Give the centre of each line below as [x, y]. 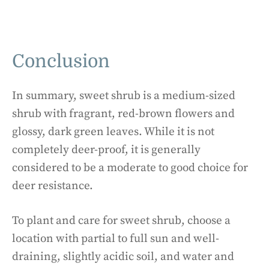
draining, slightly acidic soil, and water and [123, 257]
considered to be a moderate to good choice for [130, 168]
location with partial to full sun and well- [116, 239]
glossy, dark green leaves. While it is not [113, 131]
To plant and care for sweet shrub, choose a [121, 221]
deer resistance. [53, 186]
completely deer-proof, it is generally [106, 150]
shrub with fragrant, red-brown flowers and [123, 113]
